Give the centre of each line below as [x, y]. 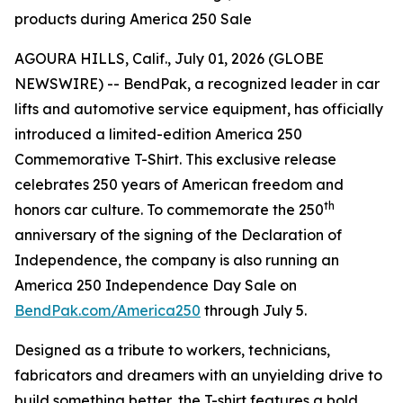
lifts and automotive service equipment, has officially [199, 109]
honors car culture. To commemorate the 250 [169, 210]
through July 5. [254, 310]
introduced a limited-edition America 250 [158, 134]
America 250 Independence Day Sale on [156, 285]
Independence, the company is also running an [177, 260]
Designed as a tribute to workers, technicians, [172, 350]
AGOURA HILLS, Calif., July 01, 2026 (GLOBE [169, 58]
